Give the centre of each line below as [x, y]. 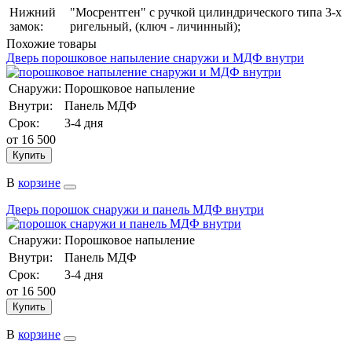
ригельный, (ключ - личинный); [155, 26]
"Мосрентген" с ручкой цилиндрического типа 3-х [206, 12]
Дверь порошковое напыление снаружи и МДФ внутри [155, 57]
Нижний [33, 12]
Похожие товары [51, 43]
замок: [26, 26]
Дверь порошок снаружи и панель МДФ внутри [135, 209]
